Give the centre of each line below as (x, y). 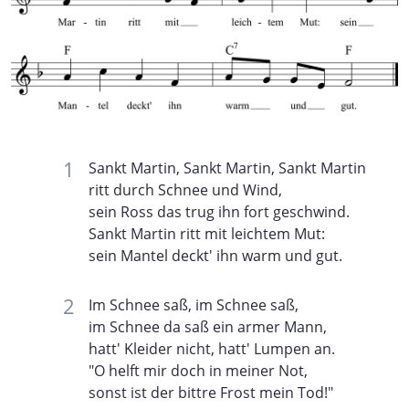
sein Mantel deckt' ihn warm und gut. (215, 255)
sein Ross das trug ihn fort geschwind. (219, 211)
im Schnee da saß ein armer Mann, (208, 326)
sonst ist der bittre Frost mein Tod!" (211, 392)
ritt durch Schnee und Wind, (185, 189)
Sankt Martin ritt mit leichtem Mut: (207, 233)
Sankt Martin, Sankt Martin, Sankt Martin (227, 168)
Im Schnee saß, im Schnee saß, (194, 304)
